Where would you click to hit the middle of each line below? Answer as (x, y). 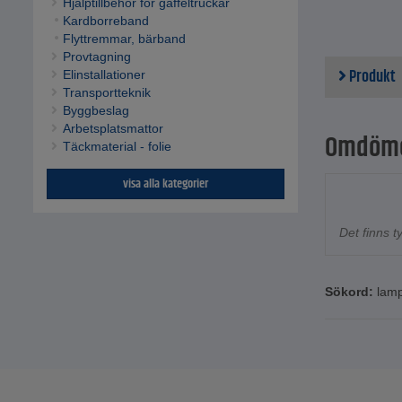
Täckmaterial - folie (117, 147)
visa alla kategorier (166, 184)
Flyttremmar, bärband (124, 39)
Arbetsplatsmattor (113, 129)
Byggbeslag (96, 111)
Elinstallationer (104, 75)
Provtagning (96, 57)
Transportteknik (106, 93)
